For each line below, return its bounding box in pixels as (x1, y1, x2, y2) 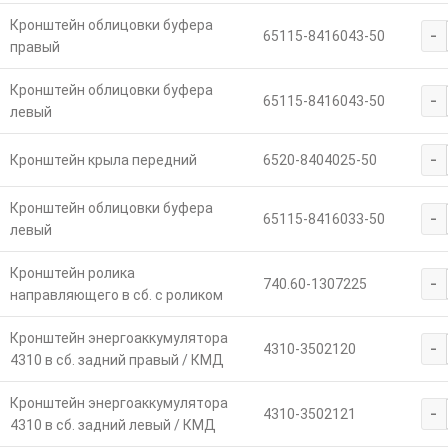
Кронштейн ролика (9, 265, 135, 282)
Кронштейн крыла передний (9, 152, 197, 169)
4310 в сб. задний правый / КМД (9, 352, 224, 369)
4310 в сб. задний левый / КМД (9, 417, 216, 434)
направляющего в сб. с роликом (9, 287, 223, 304)
